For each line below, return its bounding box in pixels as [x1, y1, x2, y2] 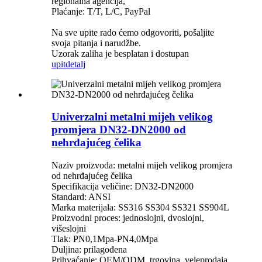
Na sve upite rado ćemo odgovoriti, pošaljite [51, 27, 214, 37]
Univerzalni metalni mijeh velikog [51, 111, 213, 123]
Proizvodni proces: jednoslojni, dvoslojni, [51, 213, 204, 223]
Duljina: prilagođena [51, 244, 127, 255]
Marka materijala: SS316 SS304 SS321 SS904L [51, 202, 229, 213]
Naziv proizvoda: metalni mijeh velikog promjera [51, 160, 232, 171]
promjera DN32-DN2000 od [51, 123, 186, 136]
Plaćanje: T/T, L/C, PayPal [51, 6, 150, 16]
